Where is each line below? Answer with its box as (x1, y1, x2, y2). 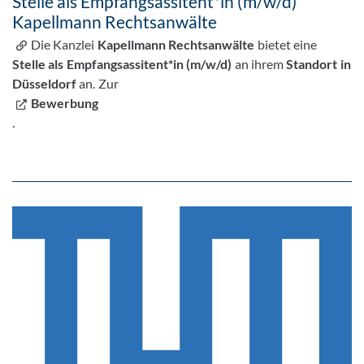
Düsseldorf (12, 75, 77, 91)
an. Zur (76, 75, 119, 91)
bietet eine (254, 36, 318, 52)
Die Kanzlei (31, 36, 97, 52)
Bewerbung (31, 94, 99, 110)
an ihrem (232, 55, 287, 71)
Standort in (286, 55, 351, 71)
